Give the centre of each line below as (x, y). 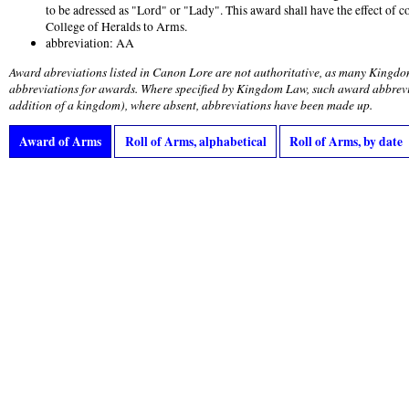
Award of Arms (61, 142)
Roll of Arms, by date (346, 142)
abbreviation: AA (90, 42)
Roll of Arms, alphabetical (195, 142)
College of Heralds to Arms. (116, 26)
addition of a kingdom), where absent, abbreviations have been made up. (191, 104)
